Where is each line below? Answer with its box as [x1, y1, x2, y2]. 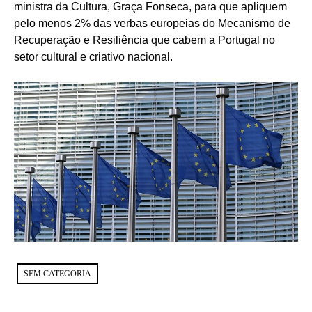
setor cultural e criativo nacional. [14, 50, 173, 63]
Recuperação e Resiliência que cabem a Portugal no [14, 33, 275, 46]
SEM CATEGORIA [24, 268, 91, 279]
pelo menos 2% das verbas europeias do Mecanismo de [14, 17, 290, 29]
